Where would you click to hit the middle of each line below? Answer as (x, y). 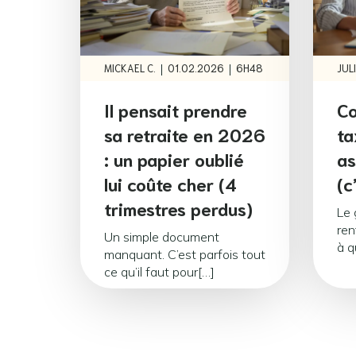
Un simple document (162, 236)
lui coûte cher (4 (170, 183)
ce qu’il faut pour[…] (159, 271)
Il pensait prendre (176, 109)
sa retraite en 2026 (185, 133)
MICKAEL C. (130, 68)
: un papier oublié (174, 158)
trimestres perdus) (178, 207)
